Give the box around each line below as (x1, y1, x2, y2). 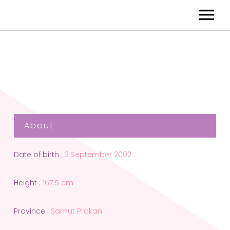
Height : (14, 178, 41, 188)
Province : (14, 205, 49, 216)
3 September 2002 (65, 149, 131, 160)
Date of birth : (14, 149, 63, 160)
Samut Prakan (51, 205, 102, 216)
